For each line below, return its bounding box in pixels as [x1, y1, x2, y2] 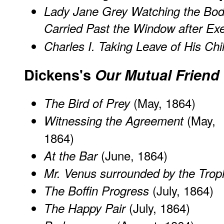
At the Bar [44, 147, 97, 164]
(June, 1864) [97, 146, 167, 164]
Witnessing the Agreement [44, 112, 183, 129]
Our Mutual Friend [95, 64, 219, 85]
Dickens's [24, 64, 95, 85]
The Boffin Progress [44, 182, 149, 199]
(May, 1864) [130, 94, 195, 112]
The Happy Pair [44, 199, 125, 217]
